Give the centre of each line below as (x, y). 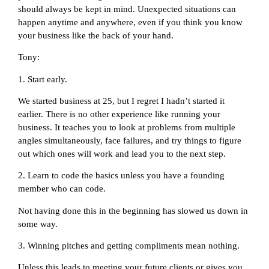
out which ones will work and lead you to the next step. (122, 153)
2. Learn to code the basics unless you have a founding (121, 176)
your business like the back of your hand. (96, 35)
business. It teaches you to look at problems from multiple (127, 127)
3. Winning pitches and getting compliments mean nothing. (129, 246)
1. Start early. (43, 79)
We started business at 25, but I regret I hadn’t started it (121, 101)
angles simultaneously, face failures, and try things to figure (130, 140)
